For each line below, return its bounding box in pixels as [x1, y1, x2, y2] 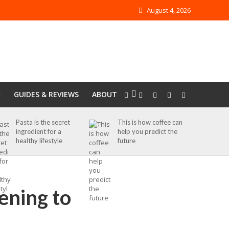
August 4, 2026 [146, 6, 191, 15]
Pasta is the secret [16, 118, 71, 126]
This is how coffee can [118, 118, 183, 126]
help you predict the [118, 127, 178, 135]
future [118, 136, 136, 145]
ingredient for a [16, 127, 62, 135]
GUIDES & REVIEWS [13, 89, 79, 99]
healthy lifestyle [16, 136, 63, 145]
